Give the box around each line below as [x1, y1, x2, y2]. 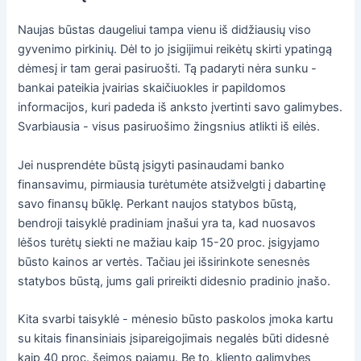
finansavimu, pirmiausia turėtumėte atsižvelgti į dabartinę [18, 176, 326, 192]
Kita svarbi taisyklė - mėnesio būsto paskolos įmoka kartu [18, 312, 334, 327]
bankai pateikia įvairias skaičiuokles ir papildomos [18, 81, 287, 96]
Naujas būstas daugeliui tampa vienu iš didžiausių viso [18, 23, 312, 38]
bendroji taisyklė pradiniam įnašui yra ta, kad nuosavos [18, 215, 317, 230]
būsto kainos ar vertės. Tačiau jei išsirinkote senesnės [18, 254, 311, 269]
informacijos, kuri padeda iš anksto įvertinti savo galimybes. [18, 100, 343, 115]
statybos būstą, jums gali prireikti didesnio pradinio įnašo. [18, 273, 331, 288]
